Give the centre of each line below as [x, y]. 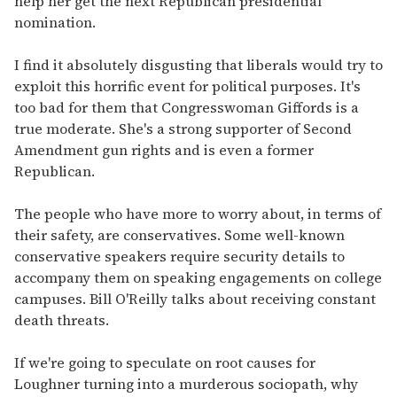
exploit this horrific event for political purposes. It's [187, 86]
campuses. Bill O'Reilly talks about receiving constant [195, 299]
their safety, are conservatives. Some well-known [179, 235]
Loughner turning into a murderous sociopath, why [186, 384]
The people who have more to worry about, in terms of [198, 214]
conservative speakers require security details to [179, 257]
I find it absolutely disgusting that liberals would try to [198, 65]
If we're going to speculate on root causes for [165, 363]
